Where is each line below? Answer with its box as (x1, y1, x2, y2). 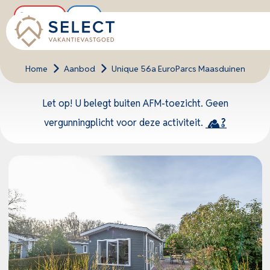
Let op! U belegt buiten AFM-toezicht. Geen (42, 97, 228, 110)
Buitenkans (20, 10, 60, 21)
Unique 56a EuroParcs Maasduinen (111, 63, 245, 74)
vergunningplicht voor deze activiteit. (43, 116, 206, 129)
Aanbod (63, 63, 95, 74)
